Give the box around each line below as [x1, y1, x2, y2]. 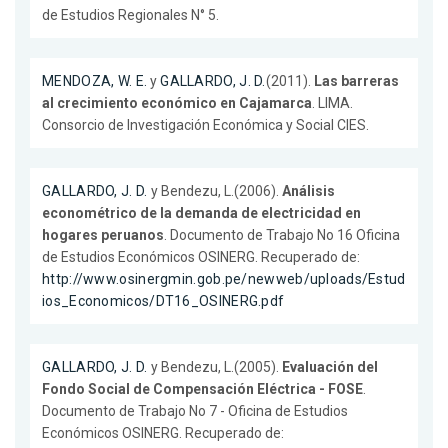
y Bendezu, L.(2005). [147, 359, 282, 376]
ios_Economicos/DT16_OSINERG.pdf [42, 293, 285, 310]
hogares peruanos [42, 227, 164, 244]
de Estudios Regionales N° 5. [42, 7, 219, 24]
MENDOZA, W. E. [42, 73, 148, 90]
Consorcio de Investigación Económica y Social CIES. [42, 117, 369, 134]
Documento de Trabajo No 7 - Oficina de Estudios [42, 403, 348, 420]
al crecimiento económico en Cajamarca [42, 95, 312, 112]
